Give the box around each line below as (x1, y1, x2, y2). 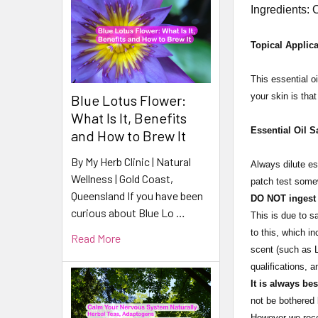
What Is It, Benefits (71, 109, 187, 126)
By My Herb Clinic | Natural (71, 154, 191, 168)
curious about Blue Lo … (71, 205, 185, 219)
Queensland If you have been (71, 188, 203, 202)
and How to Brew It (71, 126, 186, 144)
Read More (71, 231, 121, 245)
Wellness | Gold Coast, (71, 171, 173, 185)
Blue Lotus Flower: (71, 91, 186, 109)
